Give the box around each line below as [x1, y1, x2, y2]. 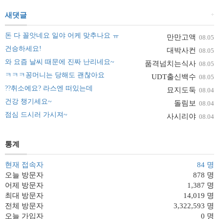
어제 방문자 [5, 181, 44, 190]
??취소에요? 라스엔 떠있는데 [5, 85, 93, 92]
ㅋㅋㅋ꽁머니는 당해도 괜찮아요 [5, 71, 105, 79]
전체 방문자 [5, 202, 44, 210]
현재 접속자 [5, 161, 44, 169]
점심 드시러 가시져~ [5, 111, 67, 119]
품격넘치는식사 [145, 60, 196, 68]
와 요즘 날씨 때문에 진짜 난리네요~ [5, 58, 114, 66]
